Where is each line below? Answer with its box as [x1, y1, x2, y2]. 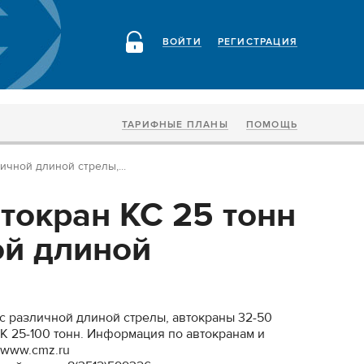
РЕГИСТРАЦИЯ [217, 36, 297, 48]
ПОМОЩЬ [245, 119, 297, 131]
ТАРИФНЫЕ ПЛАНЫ [121, 119, 228, 131]
